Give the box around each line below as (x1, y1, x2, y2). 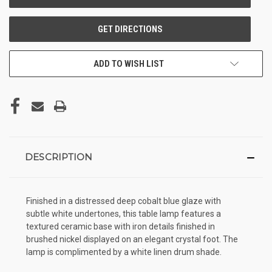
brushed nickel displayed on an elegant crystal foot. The (26, 234, 238, 244)
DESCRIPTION (24, 151, 93, 163)
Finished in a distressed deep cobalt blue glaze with (26, 195, 221, 206)
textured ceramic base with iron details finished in (26, 221, 215, 231)
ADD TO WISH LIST (93, 58, 164, 69)
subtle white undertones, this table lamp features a (26, 208, 221, 219)
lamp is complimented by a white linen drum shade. (26, 246, 222, 257)
